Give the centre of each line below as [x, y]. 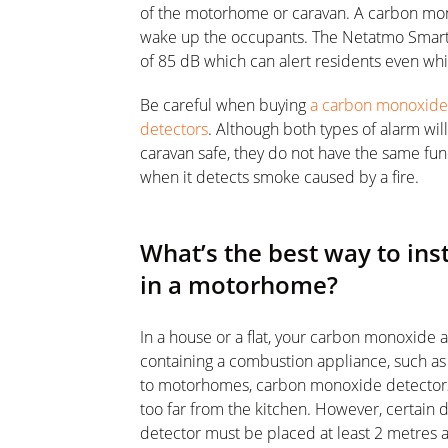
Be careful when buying [223, 105]
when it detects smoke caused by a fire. [283, 177]
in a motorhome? [245, 284]
